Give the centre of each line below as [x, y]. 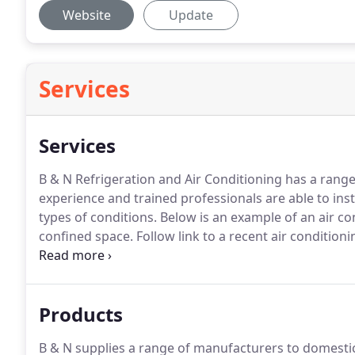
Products [81, 314]
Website [86, 15]
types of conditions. [98, 217]
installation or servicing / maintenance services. [181, 274]
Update [191, 15]
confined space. [86, 236]
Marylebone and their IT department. [150, 255]
